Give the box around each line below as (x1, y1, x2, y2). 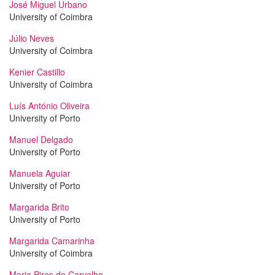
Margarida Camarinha (9, 234, 95, 247)
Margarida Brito (9, 201, 69, 213)
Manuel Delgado (9, 133, 73, 145)
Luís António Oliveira (9, 99, 90, 112)
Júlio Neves (9, 32, 54, 44)
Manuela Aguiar (9, 167, 71, 179)
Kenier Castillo (9, 66, 65, 78)
